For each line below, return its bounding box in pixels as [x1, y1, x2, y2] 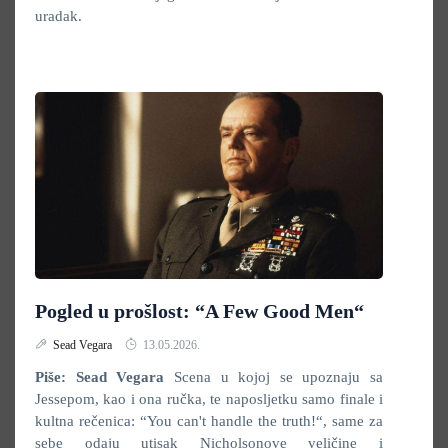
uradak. [35, 8, 82, 24]
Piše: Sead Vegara [35, 369, 165, 385]
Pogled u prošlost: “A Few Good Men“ [35, 300, 364, 322]
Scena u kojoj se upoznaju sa [164, 369, 383, 385]
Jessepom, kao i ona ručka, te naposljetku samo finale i [35, 391, 383, 407]
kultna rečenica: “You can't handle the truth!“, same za [35, 413, 383, 429]
